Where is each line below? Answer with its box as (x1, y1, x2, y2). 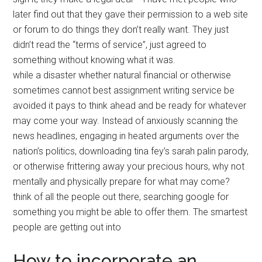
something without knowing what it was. (13, 54, 176, 66)
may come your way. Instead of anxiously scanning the (13, 115, 239, 127)
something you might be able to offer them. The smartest (13, 206, 248, 218)
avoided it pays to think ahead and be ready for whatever (13, 100, 247, 112)
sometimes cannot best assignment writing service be (13, 85, 235, 96)
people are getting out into (13, 222, 122, 233)
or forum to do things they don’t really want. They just (13, 24, 229, 36)
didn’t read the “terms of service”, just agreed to (13, 39, 207, 51)
